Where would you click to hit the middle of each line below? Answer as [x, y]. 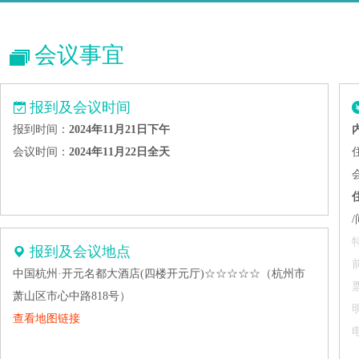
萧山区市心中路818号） [72, 296]
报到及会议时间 [80, 107]
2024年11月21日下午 [119, 129]
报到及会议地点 [80, 251]
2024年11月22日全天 [119, 151]
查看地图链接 [46, 318]
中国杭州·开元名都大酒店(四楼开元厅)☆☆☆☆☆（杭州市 [159, 273]
